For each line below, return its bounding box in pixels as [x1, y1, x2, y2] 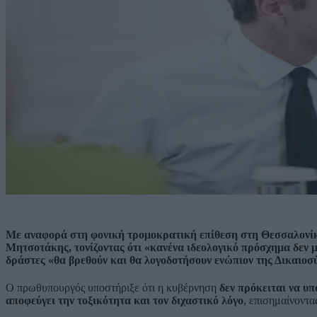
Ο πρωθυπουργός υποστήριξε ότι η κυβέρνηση [6, 281, 219, 294]
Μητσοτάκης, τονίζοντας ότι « [6, 241, 150, 253]
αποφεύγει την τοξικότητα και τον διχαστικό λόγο [6, 294, 243, 306]
